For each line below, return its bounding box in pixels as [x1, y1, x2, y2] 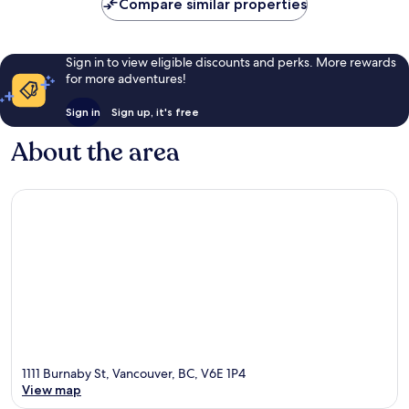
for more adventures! [65, 69, 186, 87]
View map [22, 382, 81, 399]
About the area [11, 134, 180, 170]
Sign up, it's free [110, 104, 199, 119]
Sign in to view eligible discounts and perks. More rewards [65, 53, 396, 70]
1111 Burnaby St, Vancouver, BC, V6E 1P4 [22, 365, 246, 383]
